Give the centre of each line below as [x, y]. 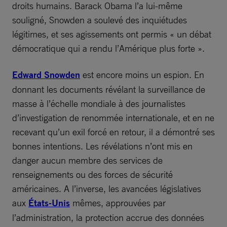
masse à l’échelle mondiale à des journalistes [99, 103]
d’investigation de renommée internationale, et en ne [113, 117]
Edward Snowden [46, 74]
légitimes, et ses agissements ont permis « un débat [112, 34]
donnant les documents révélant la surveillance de [109, 89]
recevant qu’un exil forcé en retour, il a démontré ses [113, 131]
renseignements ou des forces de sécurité [92, 174]
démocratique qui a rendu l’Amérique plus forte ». [108, 48]
